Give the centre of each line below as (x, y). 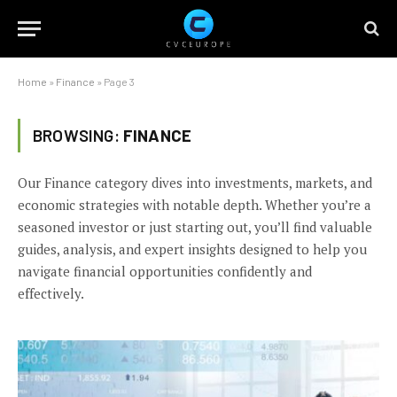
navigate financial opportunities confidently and (165, 271)
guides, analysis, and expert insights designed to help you (192, 249)
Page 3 (119, 82)
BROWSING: (78, 135)
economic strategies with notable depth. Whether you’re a (195, 205)
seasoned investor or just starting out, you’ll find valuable (195, 227)
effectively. (51, 293)
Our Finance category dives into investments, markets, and (195, 183)
